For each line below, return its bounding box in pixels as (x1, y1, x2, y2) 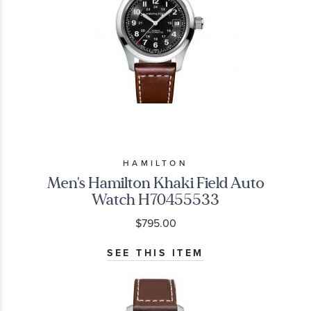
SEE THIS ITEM (107, 245, 204, 260)
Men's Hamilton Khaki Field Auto (47, 172, 264, 193)
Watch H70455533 (92, 189, 219, 210)
